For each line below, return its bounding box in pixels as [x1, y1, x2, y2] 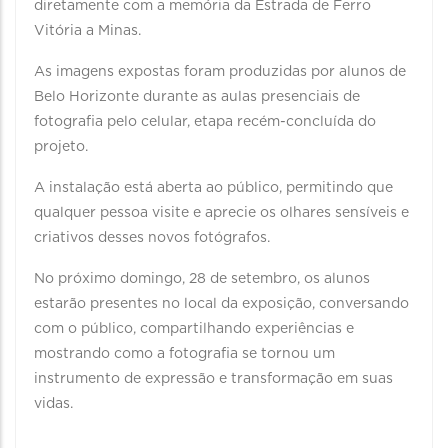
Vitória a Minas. [34, 24, 145, 38]
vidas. [34, 397, 73, 411]
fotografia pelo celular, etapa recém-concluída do [34, 115, 376, 129]
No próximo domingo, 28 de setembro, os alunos [34, 272, 370, 286]
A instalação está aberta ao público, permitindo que [34, 181, 393, 195]
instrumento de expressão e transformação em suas [34, 372, 393, 386]
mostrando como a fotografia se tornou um [34, 347, 335, 361]
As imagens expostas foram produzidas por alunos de [34, 65, 406, 79]
